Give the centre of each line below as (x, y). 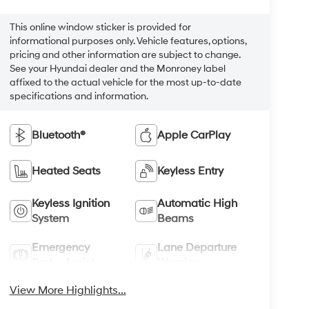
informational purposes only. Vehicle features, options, (128, 41)
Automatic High (198, 204)
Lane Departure (197, 248)
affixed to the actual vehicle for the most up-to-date (125, 83)
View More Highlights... (68, 291)
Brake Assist (63, 263)
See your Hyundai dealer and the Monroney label (117, 69)
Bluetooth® (58, 136)
